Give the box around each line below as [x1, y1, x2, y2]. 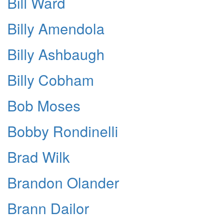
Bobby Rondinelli [7, 121, 118, 142]
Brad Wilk [7, 146, 70, 168]
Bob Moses [7, 95, 80, 116]
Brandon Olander [7, 172, 119, 193]
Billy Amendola [7, 18, 105, 39]
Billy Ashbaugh [7, 44, 105, 65]
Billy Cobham [7, 69, 94, 91]
